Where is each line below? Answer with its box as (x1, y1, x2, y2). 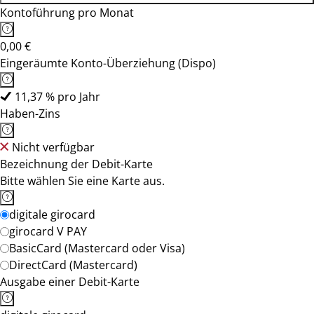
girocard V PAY (9, 224, 87, 239)
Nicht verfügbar (12, 139, 95, 155)
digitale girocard (9, 207, 95, 222)
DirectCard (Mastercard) (9, 257, 137, 273)
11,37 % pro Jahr (15, 89, 100, 104)
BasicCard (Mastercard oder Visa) (9, 240, 185, 256)
